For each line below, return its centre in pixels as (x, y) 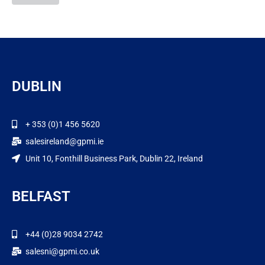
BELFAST (41, 196)
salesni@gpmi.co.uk (62, 251)
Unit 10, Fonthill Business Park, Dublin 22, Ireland (114, 158)
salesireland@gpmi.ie (64, 141)
